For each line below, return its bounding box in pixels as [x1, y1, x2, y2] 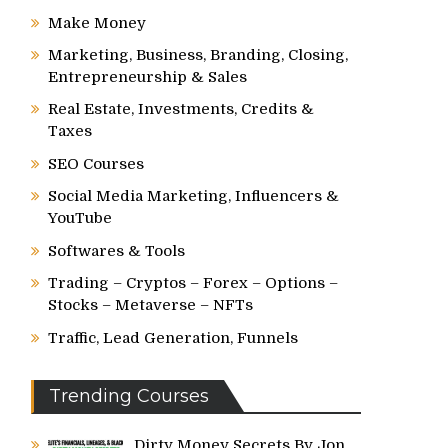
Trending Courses [49, 385, 209, 407]
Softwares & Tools [48, 242, 185, 260]
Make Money [48, 14, 146, 32]
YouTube [48, 209, 112, 227]
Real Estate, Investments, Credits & [48, 100, 314, 118]
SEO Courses [48, 155, 144, 173]
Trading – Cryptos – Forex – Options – [48, 274, 338, 292]
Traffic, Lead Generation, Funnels [48, 329, 298, 347]
